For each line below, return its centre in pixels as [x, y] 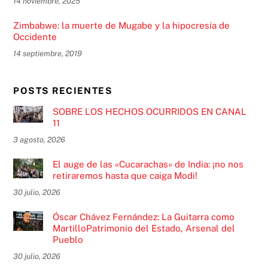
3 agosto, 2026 [39, 139]
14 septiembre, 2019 [48, 53]
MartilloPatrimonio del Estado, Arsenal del [144, 228]
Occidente [35, 36]
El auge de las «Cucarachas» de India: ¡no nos [148, 164]
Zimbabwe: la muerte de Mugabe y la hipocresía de [122, 25]
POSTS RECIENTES [63, 91]
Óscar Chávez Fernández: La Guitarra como [143, 217]
